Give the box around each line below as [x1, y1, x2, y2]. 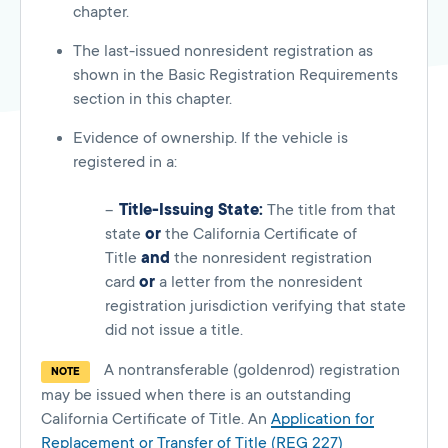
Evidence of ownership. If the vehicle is [73, 129, 348, 148]
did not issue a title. [105, 321, 243, 340]
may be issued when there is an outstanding [41, 386, 351, 405]
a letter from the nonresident [155, 273, 363, 292]
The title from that [263, 201, 396, 220]
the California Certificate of [161, 225, 357, 244]
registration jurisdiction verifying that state [105, 297, 406, 316]
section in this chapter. [73, 90, 232, 109]
